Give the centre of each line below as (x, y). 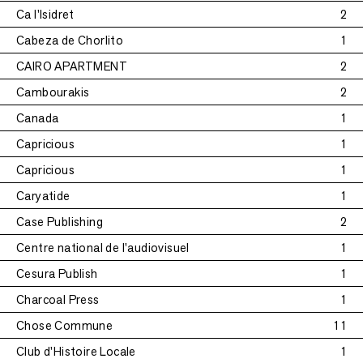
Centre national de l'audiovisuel (103, 248)
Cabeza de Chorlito (70, 40)
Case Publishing (60, 222)
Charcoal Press (58, 299)
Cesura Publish (57, 273)
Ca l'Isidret (45, 14)
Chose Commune (65, 325)
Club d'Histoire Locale (76, 351)
